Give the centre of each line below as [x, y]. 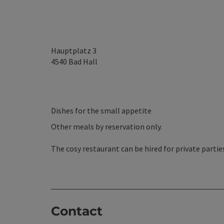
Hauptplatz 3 [74, 50]
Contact [77, 211]
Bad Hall [83, 61]
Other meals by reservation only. [106, 126]
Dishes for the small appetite [101, 110]
